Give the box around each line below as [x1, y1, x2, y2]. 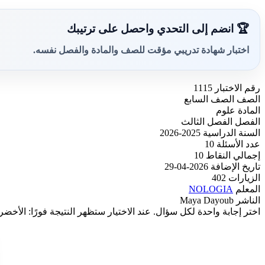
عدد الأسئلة [216, 138, 260, 149]
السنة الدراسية [203, 127, 260, 138]
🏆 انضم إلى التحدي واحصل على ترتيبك [67, 22, 249, 35]
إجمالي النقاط [206, 150, 260, 160]
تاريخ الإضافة [211, 161, 260, 172]
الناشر [236, 195, 260, 205]
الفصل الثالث [181, 116, 232, 127]
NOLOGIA [189, 183, 233, 194]
